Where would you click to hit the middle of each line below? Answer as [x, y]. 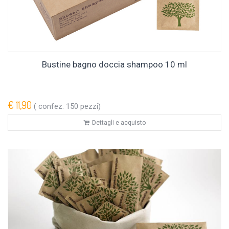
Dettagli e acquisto [119, 122]
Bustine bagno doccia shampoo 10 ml [114, 64]
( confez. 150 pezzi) [66, 106]
